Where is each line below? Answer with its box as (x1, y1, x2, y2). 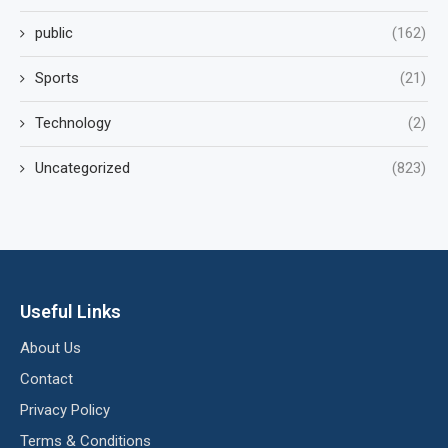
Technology (35, 114, 111, 132)
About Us (20, 339, 81, 357)
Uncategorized (35, 159, 130, 177)
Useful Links (20, 301, 121, 322)
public (35, 24, 73, 42)
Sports (35, 69, 79, 87)
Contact (20, 370, 73, 388)
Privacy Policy (20, 401, 110, 419)
